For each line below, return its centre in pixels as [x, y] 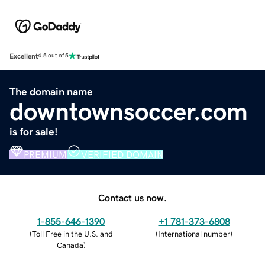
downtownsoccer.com [129, 112]
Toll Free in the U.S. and [72, 234]
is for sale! [34, 132]
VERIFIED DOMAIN [122, 154]
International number [194, 234]
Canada [70, 245]
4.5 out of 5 [53, 56]
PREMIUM [45, 154]
